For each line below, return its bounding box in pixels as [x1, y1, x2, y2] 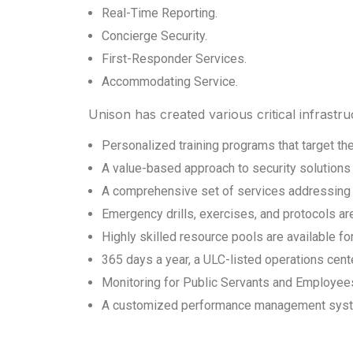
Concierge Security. [102, 28, 207, 43]
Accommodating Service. [102, 74, 238, 89]
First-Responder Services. [102, 51, 247, 66]
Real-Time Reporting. [102, 6, 217, 20]
